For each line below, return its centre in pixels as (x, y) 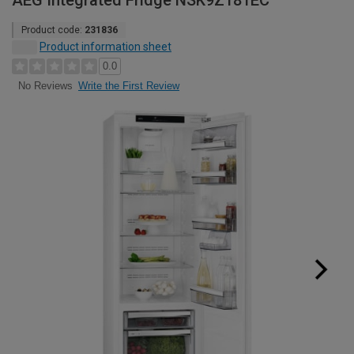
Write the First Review (129, 86)
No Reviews (45, 86)
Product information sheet (105, 47)
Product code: (53, 30)
